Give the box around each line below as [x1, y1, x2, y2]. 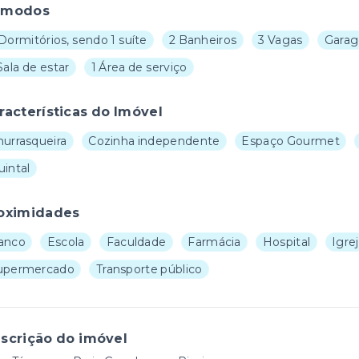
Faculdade [106, 235, 167, 249]
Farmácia [188, 235, 241, 249]
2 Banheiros [168, 33, 237, 47]
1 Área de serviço [91, 60, 188, 75]
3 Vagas [258, 33, 303, 47]
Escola [46, 235, 85, 249]
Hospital [262, 235, 311, 249]
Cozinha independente [88, 134, 220, 148]
